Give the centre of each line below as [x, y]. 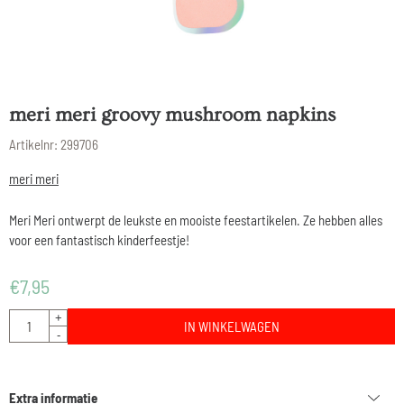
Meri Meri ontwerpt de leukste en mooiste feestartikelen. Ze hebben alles [196, 220]
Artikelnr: [33, 144]
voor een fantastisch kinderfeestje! [99, 239]
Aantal [25, 318]
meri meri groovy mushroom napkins [172, 115]
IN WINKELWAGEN [231, 326]
